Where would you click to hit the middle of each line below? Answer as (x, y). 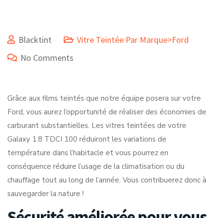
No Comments (47, 58)
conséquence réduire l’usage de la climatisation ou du (96, 166)
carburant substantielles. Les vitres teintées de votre (97, 126)
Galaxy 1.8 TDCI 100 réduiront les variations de (87, 139)
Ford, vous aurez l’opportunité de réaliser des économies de (107, 112)
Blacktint (35, 40)
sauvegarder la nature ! (45, 194)
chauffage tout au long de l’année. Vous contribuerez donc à (107, 180)
